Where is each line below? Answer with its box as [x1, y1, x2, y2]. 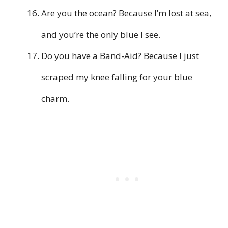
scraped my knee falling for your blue [41, 71, 192, 83]
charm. [41, 93, 69, 105]
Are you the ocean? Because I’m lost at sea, [41, 7, 211, 19]
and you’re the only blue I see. [41, 28, 160, 41]
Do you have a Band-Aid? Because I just [41, 50, 199, 62]
